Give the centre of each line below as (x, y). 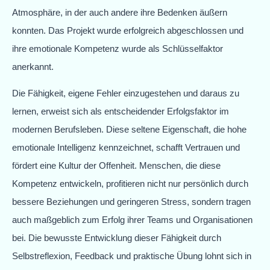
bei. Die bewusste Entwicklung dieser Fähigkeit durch (117, 238)
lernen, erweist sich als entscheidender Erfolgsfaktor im (121, 111)
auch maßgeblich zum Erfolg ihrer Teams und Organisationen (132, 220)
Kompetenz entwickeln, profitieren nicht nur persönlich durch (130, 184)
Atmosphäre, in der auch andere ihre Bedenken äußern (120, 12)
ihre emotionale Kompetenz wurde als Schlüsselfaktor (118, 48)
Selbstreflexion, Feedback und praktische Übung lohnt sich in (132, 256)
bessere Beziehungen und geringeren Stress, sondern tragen (131, 202)
